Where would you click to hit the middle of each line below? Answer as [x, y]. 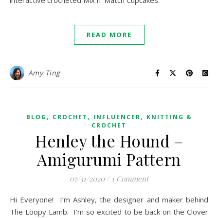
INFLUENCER [117, 117]
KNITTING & [169, 117]
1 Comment [130, 179]
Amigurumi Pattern [109, 159]
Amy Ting [44, 73]
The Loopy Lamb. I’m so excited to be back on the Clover [109, 212]
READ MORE [109, 35]
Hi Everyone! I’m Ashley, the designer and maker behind [13, 200]
